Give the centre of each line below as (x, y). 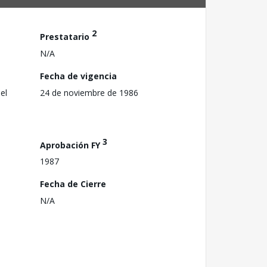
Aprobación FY (71, 145)
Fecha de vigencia (78, 76)
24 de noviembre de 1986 (89, 92)
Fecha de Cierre (73, 184)
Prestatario (66, 36)
